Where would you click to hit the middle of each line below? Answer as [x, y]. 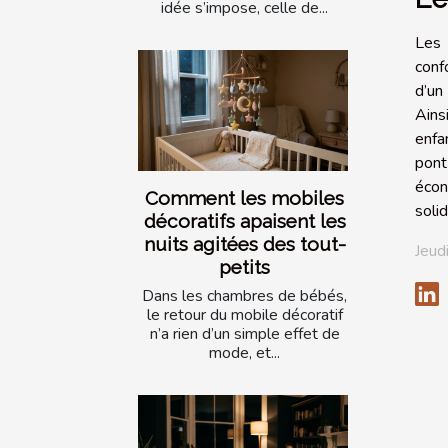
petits [244, 266]
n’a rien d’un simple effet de [244, 333]
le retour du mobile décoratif [244, 314]
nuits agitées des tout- [244, 243]
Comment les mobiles [244, 197]
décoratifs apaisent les [244, 220]
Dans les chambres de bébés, [244, 295]
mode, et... [244, 352]
